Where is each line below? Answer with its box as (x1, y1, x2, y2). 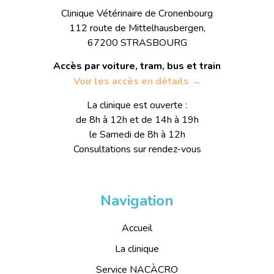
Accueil (122, 221, 152, 235)
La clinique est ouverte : (87, 98, 187, 113)
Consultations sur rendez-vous (73, 143, 201, 157)
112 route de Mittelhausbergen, (68, 21, 206, 35)
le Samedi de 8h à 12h (89, 128, 185, 142)
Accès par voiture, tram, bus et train (53, 59, 221, 73)
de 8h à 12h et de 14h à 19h (75, 113, 199, 127)
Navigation (100, 191, 174, 211)
